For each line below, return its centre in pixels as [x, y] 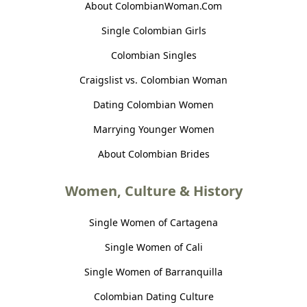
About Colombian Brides [153, 153]
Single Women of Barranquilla [153, 271]
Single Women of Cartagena [153, 222]
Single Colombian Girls [153, 30]
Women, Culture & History [153, 191]
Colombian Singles [153, 55]
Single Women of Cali [153, 247]
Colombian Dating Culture [153, 296]
